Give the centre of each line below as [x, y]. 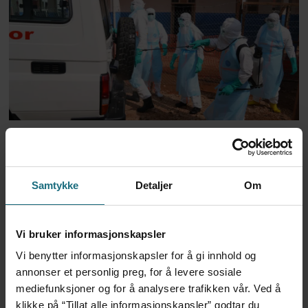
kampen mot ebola [102, 200]
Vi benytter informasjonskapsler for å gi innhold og [136, 255]
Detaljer [154, 185]
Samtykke [55, 185]
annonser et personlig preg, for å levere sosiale [129, 272]
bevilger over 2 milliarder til [150, 172]
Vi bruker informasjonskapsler [91, 234]
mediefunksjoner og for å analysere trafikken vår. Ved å [148, 288]
